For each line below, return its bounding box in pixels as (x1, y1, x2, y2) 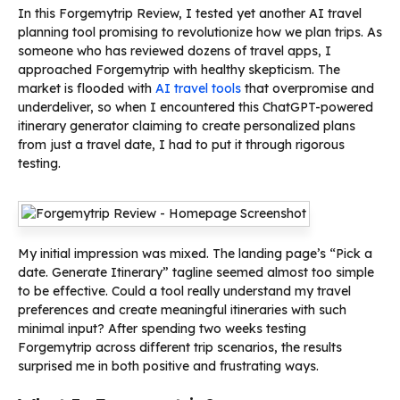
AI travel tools (155, 79, 241, 96)
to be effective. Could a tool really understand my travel (18, 282, 351, 299)
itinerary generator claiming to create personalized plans (18, 117, 355, 134)
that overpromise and (241, 79, 374, 96)
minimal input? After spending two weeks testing (18, 320, 306, 337)
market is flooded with (18, 79, 155, 96)
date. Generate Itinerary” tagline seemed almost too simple (18, 263, 374, 280)
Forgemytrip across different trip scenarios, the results (18, 338, 342, 355)
